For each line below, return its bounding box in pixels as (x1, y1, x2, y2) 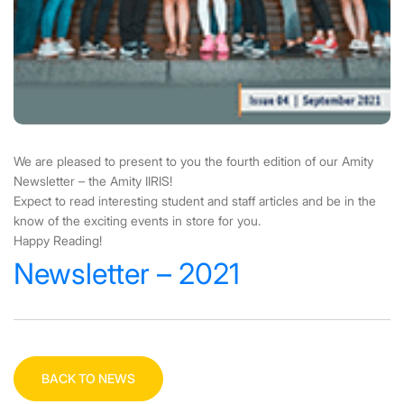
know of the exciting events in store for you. (14, 213, 261, 229)
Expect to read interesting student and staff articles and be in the (14, 193, 376, 209)
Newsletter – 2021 (14, 256, 240, 292)
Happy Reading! (14, 233, 102, 249)
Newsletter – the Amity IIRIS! (14, 173, 172, 189)
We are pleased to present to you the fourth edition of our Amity (14, 153, 373, 170)
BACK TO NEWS (41, 371, 135, 387)
